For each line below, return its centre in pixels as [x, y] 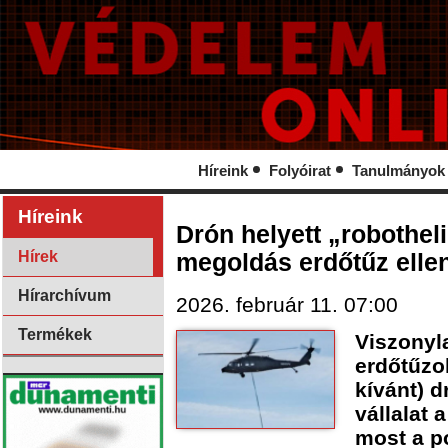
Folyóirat [300, 171]
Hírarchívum [64, 295]
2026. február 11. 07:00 [286, 304]
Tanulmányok [398, 171]
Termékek [55, 334]
